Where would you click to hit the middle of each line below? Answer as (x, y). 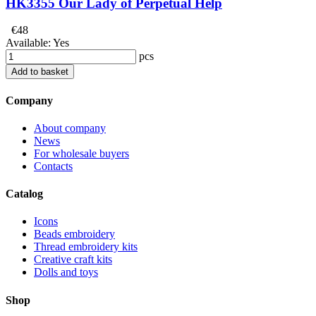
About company (70, 128)
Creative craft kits (73, 260)
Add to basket (40, 72)
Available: (29, 43)
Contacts (53, 166)
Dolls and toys (66, 272)
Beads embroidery (74, 234)
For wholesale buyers (81, 153)
